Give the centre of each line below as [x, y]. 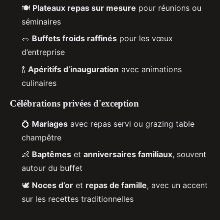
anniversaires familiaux [128, 154]
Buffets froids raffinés [74, 39]
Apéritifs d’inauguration [73, 69]
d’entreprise [43, 52]
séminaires [41, 22]
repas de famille [116, 185]
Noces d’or [53, 185]
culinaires [39, 83]
